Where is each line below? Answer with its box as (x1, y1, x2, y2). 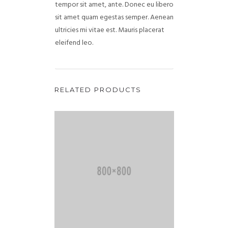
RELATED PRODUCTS (54, 85, 141, 94)
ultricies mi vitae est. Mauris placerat (54, 24, 164, 37)
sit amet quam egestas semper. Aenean (54, 12, 174, 24)
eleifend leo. (54, 37, 93, 49)
